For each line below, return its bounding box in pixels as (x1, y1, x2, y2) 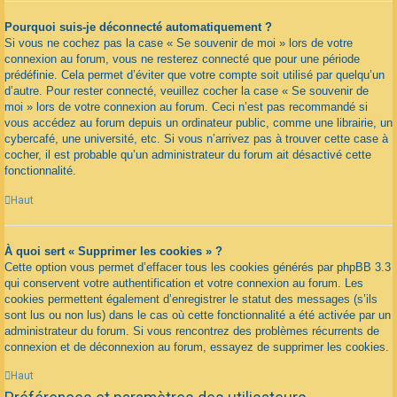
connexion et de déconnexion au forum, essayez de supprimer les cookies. (4, 339, 389, 354)
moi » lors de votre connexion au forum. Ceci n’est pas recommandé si (4, 100, 368, 114)
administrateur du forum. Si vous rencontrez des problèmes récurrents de (4, 323, 379, 338)
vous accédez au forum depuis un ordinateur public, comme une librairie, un (4, 116, 393, 130)
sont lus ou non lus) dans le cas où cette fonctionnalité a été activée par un (4, 307, 391, 322)
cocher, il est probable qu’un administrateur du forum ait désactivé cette (4, 148, 371, 162)
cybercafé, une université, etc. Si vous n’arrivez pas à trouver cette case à (4, 132, 388, 146)
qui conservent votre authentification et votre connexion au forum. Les (4, 276, 363, 290)
